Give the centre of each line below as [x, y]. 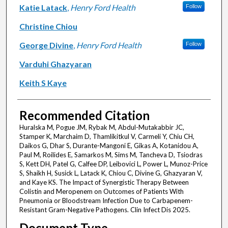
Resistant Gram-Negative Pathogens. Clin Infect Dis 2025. [105, 210]
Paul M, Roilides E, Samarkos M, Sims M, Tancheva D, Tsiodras [111, 155]
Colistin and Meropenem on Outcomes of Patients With [101, 192]
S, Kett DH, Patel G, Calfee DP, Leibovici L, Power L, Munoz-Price [113, 164]
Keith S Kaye [43, 83]
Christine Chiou [48, 26]
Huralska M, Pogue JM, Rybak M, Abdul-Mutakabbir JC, [102, 127]
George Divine [46, 45]
